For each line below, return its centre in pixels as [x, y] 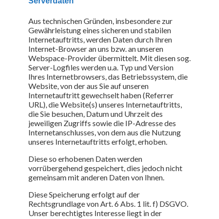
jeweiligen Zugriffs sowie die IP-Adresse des [102, 123]
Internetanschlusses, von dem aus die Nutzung [105, 132]
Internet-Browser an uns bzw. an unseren [96, 48]
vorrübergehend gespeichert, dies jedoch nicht [105, 168]
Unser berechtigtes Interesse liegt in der [95, 213]
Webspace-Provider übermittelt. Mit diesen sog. [109, 58]
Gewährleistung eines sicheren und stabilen [100, 30]
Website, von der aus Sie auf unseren [88, 86]
